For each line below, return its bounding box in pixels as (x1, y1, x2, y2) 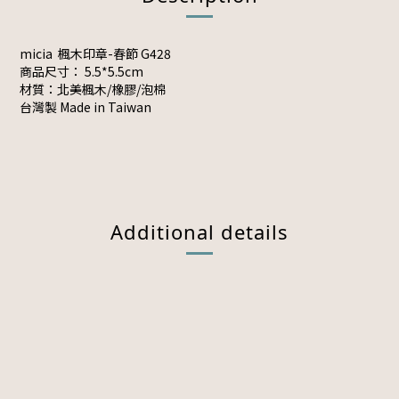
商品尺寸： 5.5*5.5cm (20, 62, 143, 80)
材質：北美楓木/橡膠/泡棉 (20, 80, 166, 98)
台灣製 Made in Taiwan (20, 98, 151, 116)
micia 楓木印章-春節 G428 (20, 45, 171, 62)
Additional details (110, 218, 289, 245)
